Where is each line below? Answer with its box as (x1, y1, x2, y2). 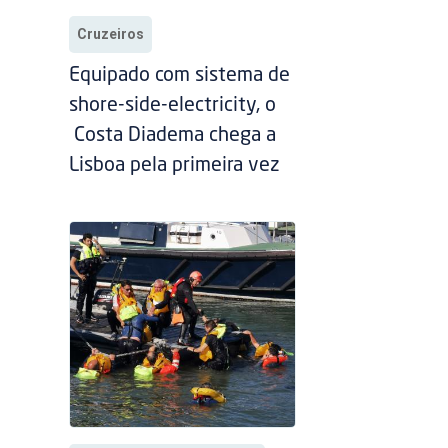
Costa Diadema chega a (69, 126, 277, 147)
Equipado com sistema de (69, 66, 291, 87)
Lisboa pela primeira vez (69, 156, 286, 177)
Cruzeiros (77, 26, 145, 43)
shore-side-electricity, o (69, 96, 277, 117)
